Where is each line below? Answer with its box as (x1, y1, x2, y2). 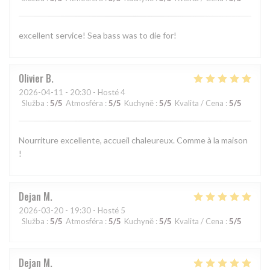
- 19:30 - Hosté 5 (63, 206, 125, 216)
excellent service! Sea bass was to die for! (19, 30, 177, 41)
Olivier (19, 71, 43, 86)
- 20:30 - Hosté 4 (63, 87, 125, 98)
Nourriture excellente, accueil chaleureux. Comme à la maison (19, 135, 248, 146)
